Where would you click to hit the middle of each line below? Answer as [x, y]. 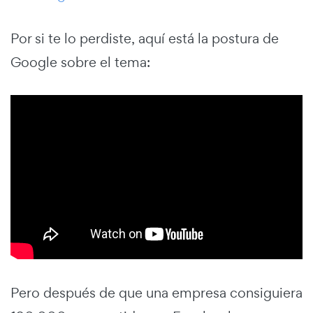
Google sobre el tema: [80, 63]
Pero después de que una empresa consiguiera [156, 292]
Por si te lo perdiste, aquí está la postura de [145, 39]
